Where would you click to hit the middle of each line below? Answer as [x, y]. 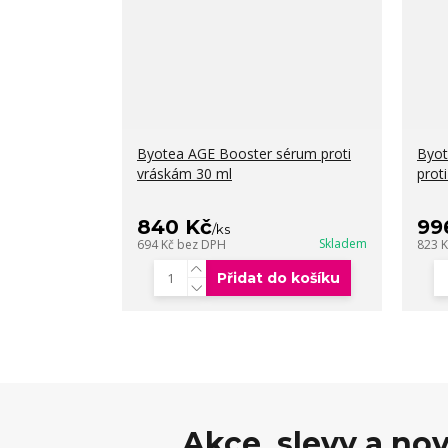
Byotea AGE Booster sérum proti [244, 153]
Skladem [343, 243]
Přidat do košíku [278, 278]
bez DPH [201, 244]
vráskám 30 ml [184, 173]
